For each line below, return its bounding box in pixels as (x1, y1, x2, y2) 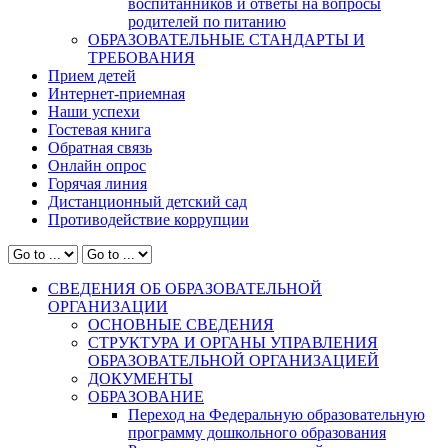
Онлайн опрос (48, 156, 146, 174)
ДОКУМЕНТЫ (88, 369, 193, 387)
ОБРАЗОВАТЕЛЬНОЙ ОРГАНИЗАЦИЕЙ (88, 351, 379, 369)
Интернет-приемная (48, 84, 185, 102)
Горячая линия (48, 174, 147, 192)
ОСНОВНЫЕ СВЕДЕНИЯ (88, 315, 274, 333)
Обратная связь (48, 138, 152, 156)
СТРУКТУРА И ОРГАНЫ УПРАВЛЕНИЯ (88, 333, 378, 351)
